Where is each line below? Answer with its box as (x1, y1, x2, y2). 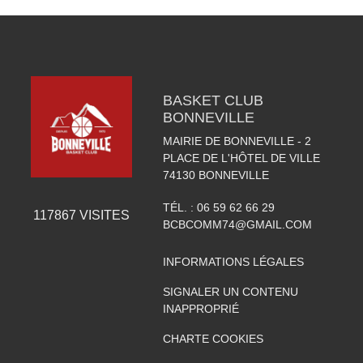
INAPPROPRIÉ (162, 301, 239, 315)
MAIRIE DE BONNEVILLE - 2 (162, 134, 311, 147)
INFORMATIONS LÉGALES (162, 254, 304, 268)
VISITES (75, 207, 130, 222)
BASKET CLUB (162, 92, 263, 109)
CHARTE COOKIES (162, 331, 263, 345)
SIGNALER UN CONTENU (162, 284, 298, 298)
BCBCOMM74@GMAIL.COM (162, 217, 312, 231)
